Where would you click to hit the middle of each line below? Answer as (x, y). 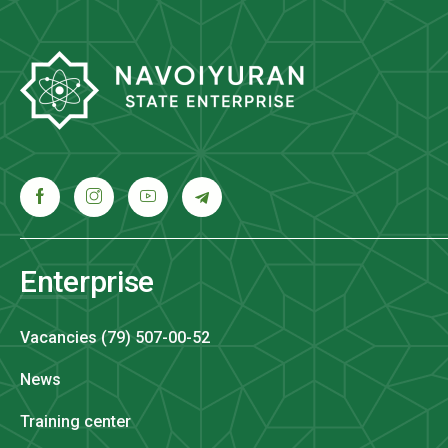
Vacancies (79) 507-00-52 (115, 337)
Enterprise (87, 281)
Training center (75, 421)
